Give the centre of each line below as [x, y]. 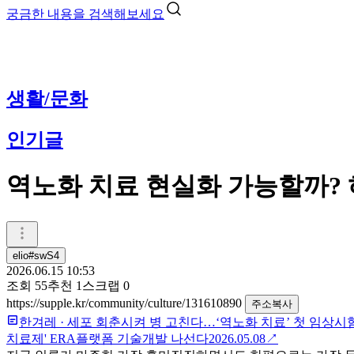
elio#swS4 [36, 255]
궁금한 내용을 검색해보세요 [85, 14]
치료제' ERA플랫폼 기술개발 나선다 [107, 338]
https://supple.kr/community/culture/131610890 [126, 303]
